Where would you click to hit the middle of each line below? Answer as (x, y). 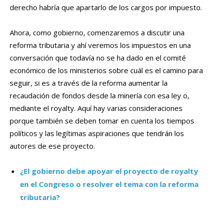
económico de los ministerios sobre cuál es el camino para (106, 70)
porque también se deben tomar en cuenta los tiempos (102, 121)
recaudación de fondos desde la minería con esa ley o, (100, 96)
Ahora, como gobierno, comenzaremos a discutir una (97, 33)
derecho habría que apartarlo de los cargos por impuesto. (106, 8)
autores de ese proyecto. (52, 146)
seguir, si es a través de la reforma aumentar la (89, 83)
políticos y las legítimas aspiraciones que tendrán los (97, 133)
